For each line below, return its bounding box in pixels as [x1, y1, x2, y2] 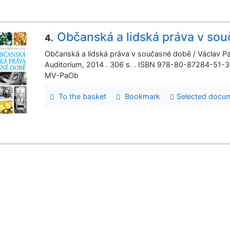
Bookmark [121, 91, 161, 101]
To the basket [54, 91, 106, 101]
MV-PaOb [45, 71, 79, 80]
